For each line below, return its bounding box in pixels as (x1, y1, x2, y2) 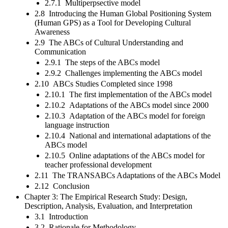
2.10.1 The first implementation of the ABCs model (45, 90, 212, 99)
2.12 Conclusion (35, 181, 90, 190)
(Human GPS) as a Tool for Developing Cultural (35, 18, 191, 27)
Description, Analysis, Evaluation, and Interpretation (24, 201, 192, 210)
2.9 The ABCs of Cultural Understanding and (35, 38, 183, 47)
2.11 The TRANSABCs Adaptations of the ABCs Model (35, 170, 220, 180)
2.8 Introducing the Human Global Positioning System (35, 9, 211, 18)
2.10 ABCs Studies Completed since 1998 (35, 79, 173, 88)
